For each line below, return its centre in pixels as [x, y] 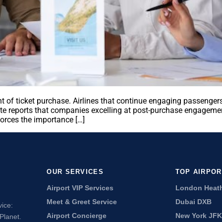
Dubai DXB [193, 202]
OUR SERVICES [75, 172]
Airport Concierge [77, 216]
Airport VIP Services [80, 188]
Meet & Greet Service [82, 202]
